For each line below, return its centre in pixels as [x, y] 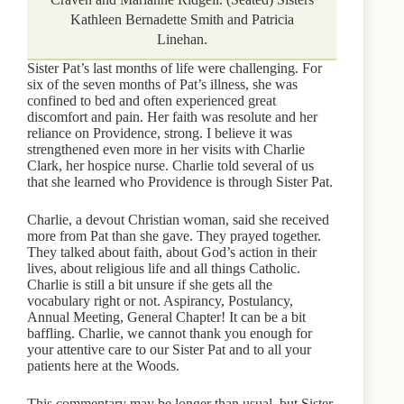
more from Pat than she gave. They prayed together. [174, 235]
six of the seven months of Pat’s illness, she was [162, 84]
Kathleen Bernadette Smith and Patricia [182, 19]
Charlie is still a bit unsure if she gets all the [150, 284]
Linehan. [182, 39]
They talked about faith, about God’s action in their [172, 252]
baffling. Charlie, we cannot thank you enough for [170, 333]
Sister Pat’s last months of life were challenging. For [174, 68]
